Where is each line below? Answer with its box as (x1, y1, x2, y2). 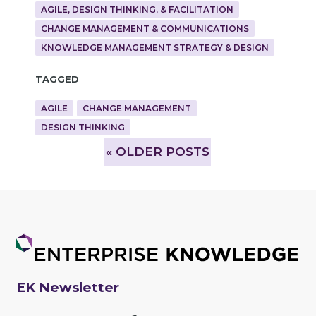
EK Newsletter (16, 279, 119, 296)
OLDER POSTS (112, 144, 210, 159)
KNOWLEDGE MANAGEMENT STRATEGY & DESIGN (40, 42, 269, 54)
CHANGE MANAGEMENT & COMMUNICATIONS (40, 23, 249, 35)
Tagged (35, 70, 79, 87)
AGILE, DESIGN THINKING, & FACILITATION (40, 4, 233, 16)
